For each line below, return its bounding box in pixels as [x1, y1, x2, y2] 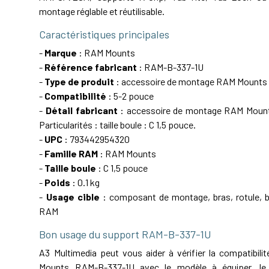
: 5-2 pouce [106, 90, 154, 102]
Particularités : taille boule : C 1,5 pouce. [39, 119, 196, 131]
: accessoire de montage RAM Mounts [114, 76, 268, 88]
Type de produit [44, 76, 115, 88]
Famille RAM [44, 148, 98, 160]
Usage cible [46, 191, 100, 203]
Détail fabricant [46, 104, 118, 116]
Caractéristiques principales [39, 28, 170, 41]
